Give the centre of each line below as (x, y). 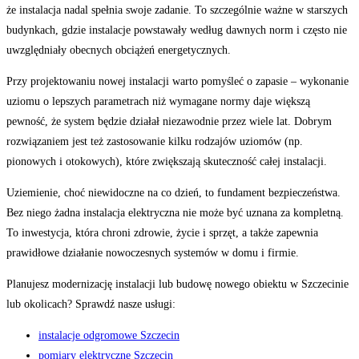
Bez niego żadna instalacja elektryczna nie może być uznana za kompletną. (175, 212)
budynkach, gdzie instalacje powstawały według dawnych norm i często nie (177, 30)
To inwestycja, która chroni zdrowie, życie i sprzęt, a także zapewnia (162, 232)
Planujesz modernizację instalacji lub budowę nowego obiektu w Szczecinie (177, 284)
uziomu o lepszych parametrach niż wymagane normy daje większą (158, 101)
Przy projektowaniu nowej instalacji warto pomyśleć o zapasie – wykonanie (177, 81)
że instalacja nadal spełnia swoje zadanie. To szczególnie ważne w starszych (177, 10)
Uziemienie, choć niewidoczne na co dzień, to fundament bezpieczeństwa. (173, 192)
